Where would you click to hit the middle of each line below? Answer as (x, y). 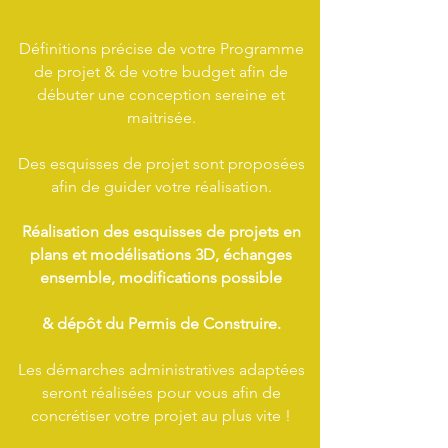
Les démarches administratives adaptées (161, 369)
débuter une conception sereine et (161, 94)
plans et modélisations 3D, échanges (161, 254)
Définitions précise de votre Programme (161, 48)
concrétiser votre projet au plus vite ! (161, 415)
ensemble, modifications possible (161, 277)
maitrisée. (161, 117)
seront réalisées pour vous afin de (161, 392)
